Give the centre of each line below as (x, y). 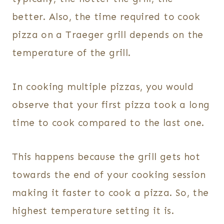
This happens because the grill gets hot (106, 157)
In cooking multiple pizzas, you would (103, 87)
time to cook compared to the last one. (108, 123)
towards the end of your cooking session (109, 175)
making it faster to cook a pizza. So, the (110, 193)
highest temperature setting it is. (93, 211)
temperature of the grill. (71, 53)
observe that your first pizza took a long (111, 105)
